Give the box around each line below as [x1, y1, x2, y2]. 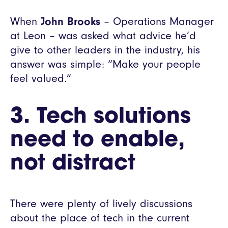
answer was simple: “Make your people [10, 58, 201, 71]
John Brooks [41, 15, 100, 28]
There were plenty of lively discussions [10, 197, 192, 211]
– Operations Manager [100, 15, 214, 28]
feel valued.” [10, 72, 71, 85]
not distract [10, 153, 135, 176]
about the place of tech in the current [10, 211, 189, 225]
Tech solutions [37, 106, 191, 129]
